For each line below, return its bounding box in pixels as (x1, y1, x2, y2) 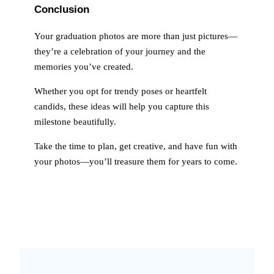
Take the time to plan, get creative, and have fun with (34, 141, 237, 151)
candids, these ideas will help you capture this (34, 102, 209, 112)
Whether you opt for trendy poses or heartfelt (34, 86, 207, 97)
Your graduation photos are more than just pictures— (34, 31, 237, 42)
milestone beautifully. (34, 117, 116, 127)
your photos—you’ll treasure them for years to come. (34, 156, 237, 166)
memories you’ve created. (34, 62, 133, 72)
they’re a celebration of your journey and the (34, 46, 206, 57)
